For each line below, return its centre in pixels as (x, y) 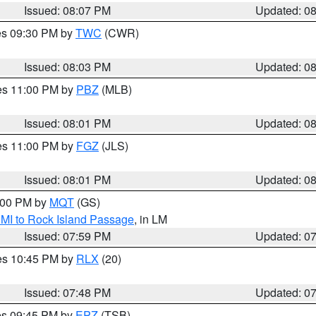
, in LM (151, 219)
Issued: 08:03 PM (68, 67)
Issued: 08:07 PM (68, 10)
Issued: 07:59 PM (68, 236)
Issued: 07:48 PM (68, 292)
